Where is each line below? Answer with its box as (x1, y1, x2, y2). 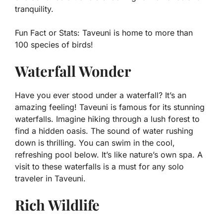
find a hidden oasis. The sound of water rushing (15, 126, 193, 136)
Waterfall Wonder (15, 61, 131, 81)
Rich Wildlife (15, 195, 100, 215)
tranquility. (15, 4, 54, 14)
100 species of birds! (15, 40, 93, 50)
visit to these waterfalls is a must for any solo (15, 162, 184, 172)
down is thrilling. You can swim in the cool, (15, 138, 175, 148)
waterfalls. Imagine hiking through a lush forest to (15, 114, 200, 124)
